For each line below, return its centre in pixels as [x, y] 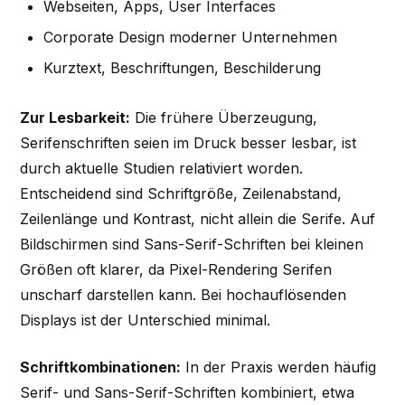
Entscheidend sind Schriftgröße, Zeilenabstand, [181, 194]
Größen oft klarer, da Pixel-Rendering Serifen [176, 270]
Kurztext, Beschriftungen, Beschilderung [182, 68]
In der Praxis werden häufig [279, 367]
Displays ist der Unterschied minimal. [146, 320]
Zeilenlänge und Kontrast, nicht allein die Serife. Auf [198, 219]
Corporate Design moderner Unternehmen [190, 37]
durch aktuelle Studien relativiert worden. [162, 169]
